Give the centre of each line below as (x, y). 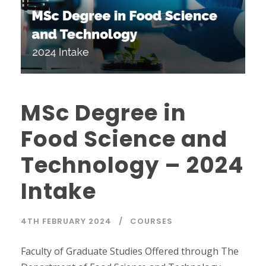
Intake (58, 191)
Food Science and (124, 139)
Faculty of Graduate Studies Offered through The (130, 251)
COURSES (151, 221)
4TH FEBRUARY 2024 (66, 221)
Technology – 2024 (132, 165)
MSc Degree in (104, 113)
